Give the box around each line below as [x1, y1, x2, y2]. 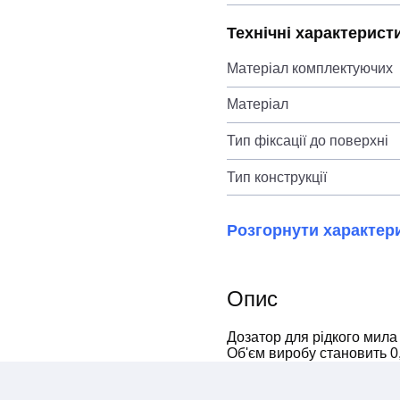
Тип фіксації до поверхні [227, 132, 388, 148]
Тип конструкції [227, 169, 327, 185]
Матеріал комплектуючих [227, 60, 393, 76]
